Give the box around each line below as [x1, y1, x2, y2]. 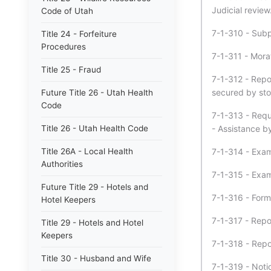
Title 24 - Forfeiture [41, 29, 117, 39]
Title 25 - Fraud [41, 65, 101, 74]
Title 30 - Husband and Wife [41, 253, 151, 263]
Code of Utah [41, 6, 93, 16]
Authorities [41, 159, 83, 169]
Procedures [41, 42, 86, 51]
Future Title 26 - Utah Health [41, 88, 153, 97]
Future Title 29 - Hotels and [41, 182, 148, 192]
